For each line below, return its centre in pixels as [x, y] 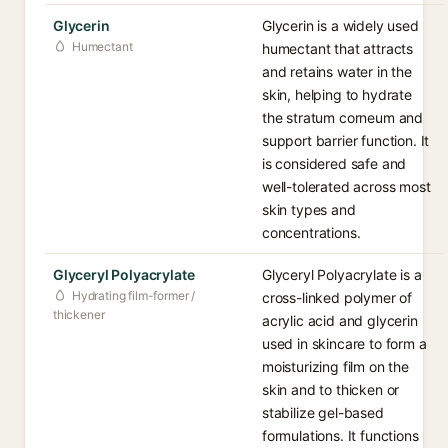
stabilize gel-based [323, 412]
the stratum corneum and [343, 117]
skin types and [309, 209]
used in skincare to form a [344, 343]
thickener [79, 314]
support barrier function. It [346, 140]
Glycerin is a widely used [340, 25]
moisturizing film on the [335, 366]
